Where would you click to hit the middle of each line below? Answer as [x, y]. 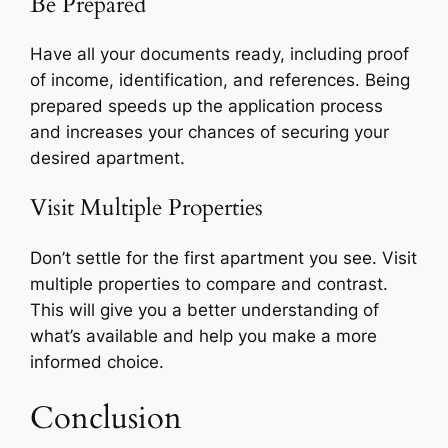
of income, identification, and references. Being [220, 80]
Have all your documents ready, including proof [220, 54]
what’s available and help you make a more [204, 335]
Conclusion [106, 418]
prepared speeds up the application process [207, 106]
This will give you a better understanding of [205, 309]
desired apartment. [108, 158]
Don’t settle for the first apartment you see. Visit [224, 257]
